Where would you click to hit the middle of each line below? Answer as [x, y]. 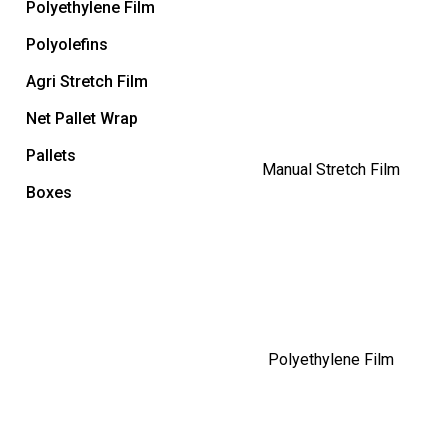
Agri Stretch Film [87, 82]
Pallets [51, 156]
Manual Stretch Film [331, 170]
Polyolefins [67, 45]
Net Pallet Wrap [82, 119]
